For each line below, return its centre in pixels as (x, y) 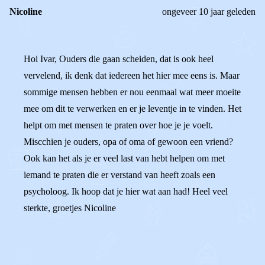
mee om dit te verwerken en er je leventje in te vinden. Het (132, 109)
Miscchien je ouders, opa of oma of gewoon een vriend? (128, 142)
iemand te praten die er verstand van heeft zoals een (119, 175)
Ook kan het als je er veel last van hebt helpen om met (124, 158)
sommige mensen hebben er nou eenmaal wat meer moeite (132, 92)
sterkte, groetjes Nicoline (70, 208)
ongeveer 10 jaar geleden (209, 12)
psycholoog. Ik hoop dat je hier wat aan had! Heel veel (126, 191)
